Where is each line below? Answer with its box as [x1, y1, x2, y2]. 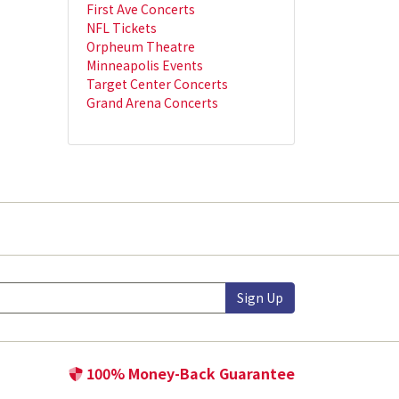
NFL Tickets [86, 18, 157, 37]
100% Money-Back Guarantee [83, 362, 295, 385]
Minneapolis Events [86, 55, 203, 74]
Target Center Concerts [86, 74, 228, 93]
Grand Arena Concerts [86, 93, 218, 111]
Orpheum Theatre [86, 37, 195, 55]
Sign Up [237, 289, 283, 307]
